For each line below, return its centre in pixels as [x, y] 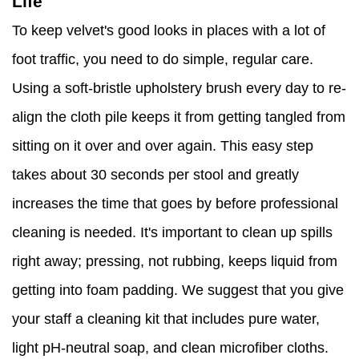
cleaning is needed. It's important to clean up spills [172, 233]
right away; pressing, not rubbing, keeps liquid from [175, 262]
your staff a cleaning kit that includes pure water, [166, 319]
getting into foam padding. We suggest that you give [178, 290]
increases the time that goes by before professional [175, 204]
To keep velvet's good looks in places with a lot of [169, 31]
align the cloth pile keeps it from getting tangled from [179, 117]
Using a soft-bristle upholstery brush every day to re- [179, 89]
